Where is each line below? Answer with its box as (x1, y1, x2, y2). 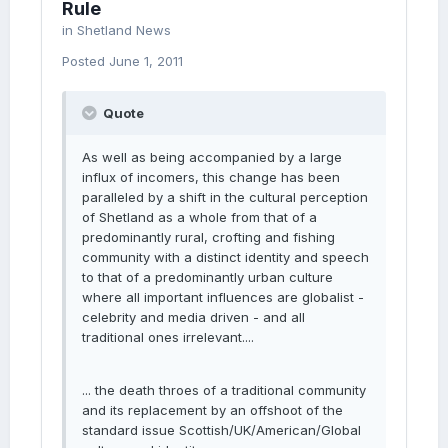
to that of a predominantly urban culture (82, 269, 333, 285)
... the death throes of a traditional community (82, 382, 366, 398)
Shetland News (77, 22, 171, 38)
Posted (62, 53, 109, 69)
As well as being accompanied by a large (82, 149, 342, 165)
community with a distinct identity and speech (82, 249, 369, 265)
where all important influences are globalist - (82, 289, 364, 305)
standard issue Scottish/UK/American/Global (82, 422, 361, 438)
